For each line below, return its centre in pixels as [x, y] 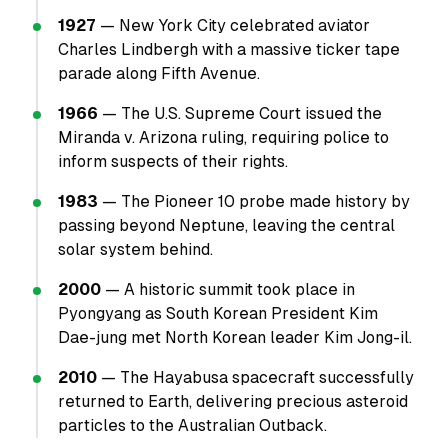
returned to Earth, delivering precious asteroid [233, 401]
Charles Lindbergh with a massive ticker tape [229, 49]
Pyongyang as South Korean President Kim [218, 313]
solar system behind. [135, 249]
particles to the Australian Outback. [192, 425]
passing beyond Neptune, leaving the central [226, 225]
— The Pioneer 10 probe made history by [254, 201]
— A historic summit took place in [228, 289]
